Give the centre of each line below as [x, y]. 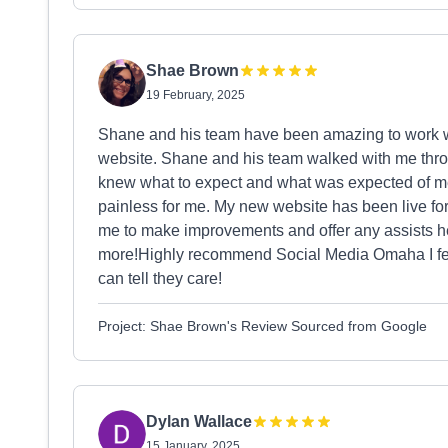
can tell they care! [160, 278]
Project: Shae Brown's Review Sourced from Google [262, 326]
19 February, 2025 [195, 95]
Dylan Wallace [199, 421]
